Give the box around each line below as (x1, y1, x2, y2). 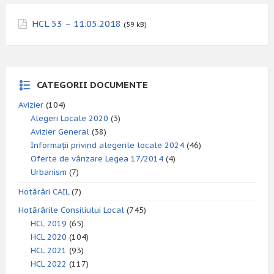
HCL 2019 (31, 218, 67, 229)
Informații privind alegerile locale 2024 (31, 140, 184, 150)
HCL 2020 (31, 232, 67, 242)
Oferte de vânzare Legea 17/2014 (31, 154, 163, 164)
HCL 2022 (31, 259, 67, 269)
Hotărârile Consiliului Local (18, 205, 124, 215)
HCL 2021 (31, 245, 67, 256)
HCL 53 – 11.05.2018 (32, 18, 121, 29)
